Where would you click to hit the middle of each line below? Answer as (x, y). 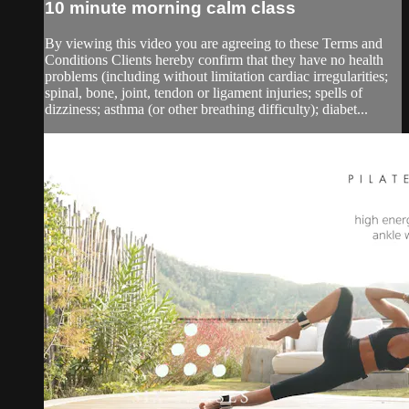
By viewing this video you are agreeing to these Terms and (214, 43)
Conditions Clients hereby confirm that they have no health (214, 59)
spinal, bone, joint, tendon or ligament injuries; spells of (204, 92)
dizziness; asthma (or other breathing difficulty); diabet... (206, 109)
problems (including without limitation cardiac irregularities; (216, 76)
